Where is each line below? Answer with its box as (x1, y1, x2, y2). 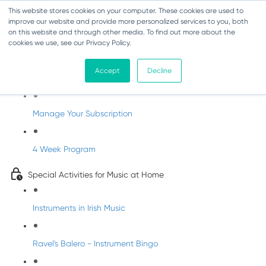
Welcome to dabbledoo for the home (28, 75, 169, 85)
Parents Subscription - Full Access (18, 49, 209, 63)
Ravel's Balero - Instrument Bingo (33, 239, 158, 248)
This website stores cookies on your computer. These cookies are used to (8, 7, 243, 15)
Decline (147, 66, 172, 75)
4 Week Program (33, 144, 96, 154)
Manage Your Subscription (33, 109, 132, 118)
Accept (94, 66, 120, 75)
